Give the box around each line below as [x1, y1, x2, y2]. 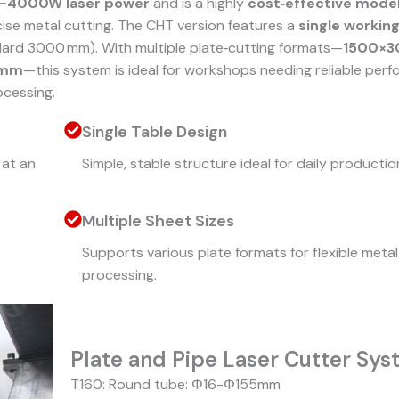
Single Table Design [81, 120, 227, 142]
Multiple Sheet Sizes [81, 209, 234, 232]
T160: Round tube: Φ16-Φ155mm [70, 374, 281, 394]
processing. [81, 265, 157, 284]
